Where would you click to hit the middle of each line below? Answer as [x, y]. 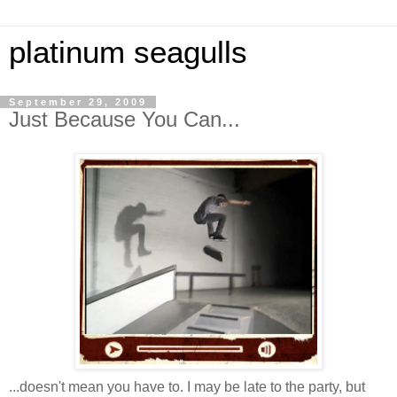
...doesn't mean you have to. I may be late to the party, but [187, 386]
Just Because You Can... [125, 119]
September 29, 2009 [78, 102]
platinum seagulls [128, 52]
